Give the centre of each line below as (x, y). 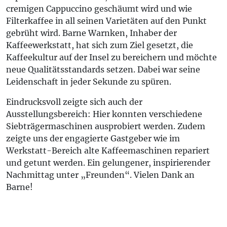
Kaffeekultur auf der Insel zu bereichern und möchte (111, 57)
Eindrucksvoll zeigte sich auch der (74, 102)
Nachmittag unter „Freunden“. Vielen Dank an (100, 175)
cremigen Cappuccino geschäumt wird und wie (99, 9)
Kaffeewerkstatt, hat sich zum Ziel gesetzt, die (100, 45)
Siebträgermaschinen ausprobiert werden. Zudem (106, 126)
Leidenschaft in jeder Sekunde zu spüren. (89, 82)
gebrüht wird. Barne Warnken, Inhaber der (91, 33)
